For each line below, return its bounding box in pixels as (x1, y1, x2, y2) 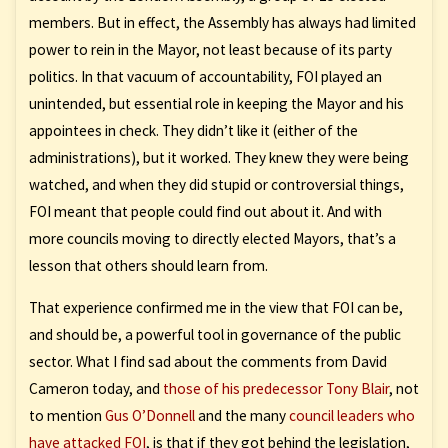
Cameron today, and (28, 378, 163, 398)
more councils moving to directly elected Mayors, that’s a (28, 228, 396, 248)
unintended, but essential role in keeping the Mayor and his (28, 93, 404, 113)
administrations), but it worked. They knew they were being (28, 147, 409, 167)
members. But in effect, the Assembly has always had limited (28, 12, 416, 32)
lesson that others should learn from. (28, 255, 268, 275)
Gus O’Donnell (104, 405, 195, 425)
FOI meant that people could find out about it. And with (28, 201, 382, 221)
